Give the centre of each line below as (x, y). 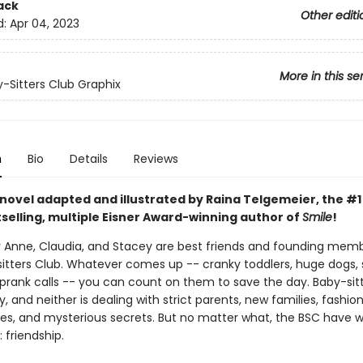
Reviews (156, 159)
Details (88, 159)
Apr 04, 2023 (44, 24)
